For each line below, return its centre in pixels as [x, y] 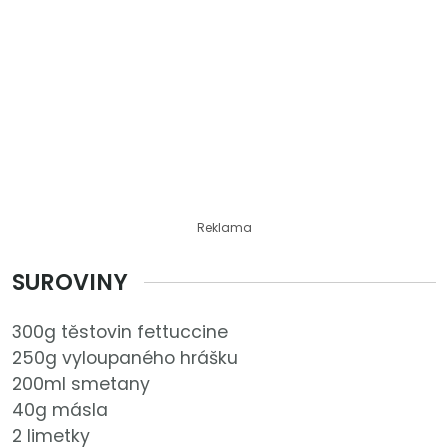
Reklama [224, 228]
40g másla [60, 410]
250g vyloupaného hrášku [125, 358]
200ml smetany [81, 384]
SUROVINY [70, 282]
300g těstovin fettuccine [120, 332]
